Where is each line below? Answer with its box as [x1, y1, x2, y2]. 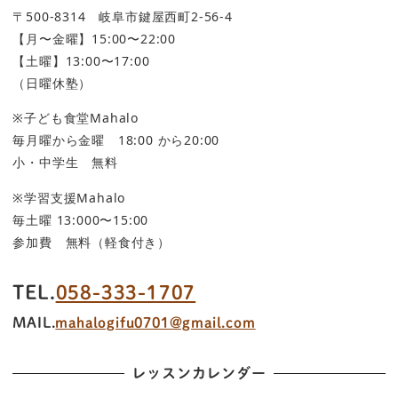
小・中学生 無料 [12, 154, 118, 171]
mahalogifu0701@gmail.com [55, 314, 256, 330]
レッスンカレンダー [131, 366, 267, 381]
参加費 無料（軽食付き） [12, 233, 171, 251]
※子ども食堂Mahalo [12, 109, 139, 127]
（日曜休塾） [12, 74, 92, 92]
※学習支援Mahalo [12, 188, 126, 206]
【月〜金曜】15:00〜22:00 [12, 29, 176, 47]
